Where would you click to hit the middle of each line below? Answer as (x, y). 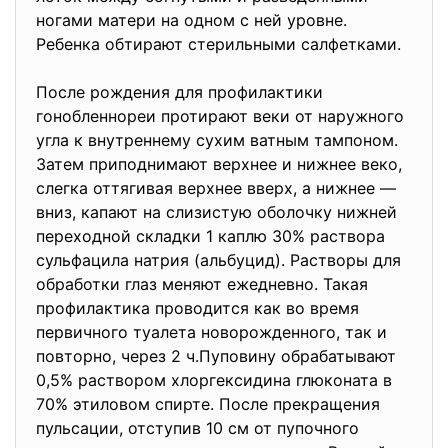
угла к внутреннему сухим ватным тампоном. (217, 140)
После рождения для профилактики (179, 92)
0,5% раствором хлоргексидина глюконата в (214, 380)
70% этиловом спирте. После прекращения (208, 404)
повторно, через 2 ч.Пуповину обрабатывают (216, 356)
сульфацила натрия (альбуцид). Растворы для (218, 260)
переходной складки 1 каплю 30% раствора (210, 236)
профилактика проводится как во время (197, 308)
